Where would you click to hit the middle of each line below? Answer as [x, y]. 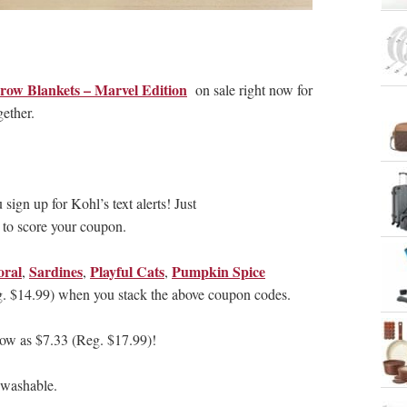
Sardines [56, 272]
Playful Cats [127, 272]
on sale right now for [252, 90]
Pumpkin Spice [218, 272]
